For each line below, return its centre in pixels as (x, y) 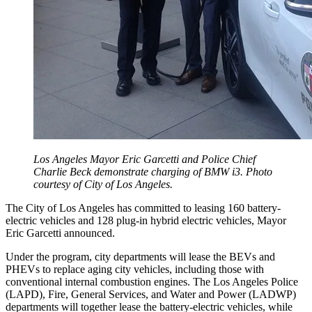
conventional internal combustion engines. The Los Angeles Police (152, 282)
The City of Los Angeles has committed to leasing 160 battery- (143, 208)
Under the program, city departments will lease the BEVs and (140, 257)
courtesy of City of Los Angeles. (103, 185)
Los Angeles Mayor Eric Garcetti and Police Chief (145, 159)
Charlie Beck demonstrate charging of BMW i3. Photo (153, 172)
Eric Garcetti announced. (60, 233)
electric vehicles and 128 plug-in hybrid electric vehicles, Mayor (146, 221)
